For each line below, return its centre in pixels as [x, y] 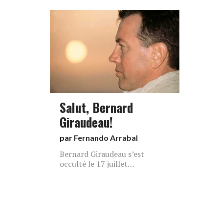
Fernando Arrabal [106, 138]
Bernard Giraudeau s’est [102, 154]
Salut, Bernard [96, 107]
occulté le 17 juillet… [97, 164]
